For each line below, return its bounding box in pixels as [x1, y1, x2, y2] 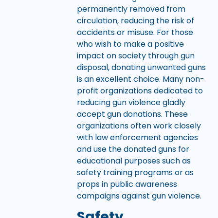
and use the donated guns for [76, 143, 189, 155]
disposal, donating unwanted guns [76, 61, 206, 73]
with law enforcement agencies [76, 131, 198, 143]
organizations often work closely [76, 120, 201, 131]
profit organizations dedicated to [76, 85, 203, 96]
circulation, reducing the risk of [76, 15, 194, 26]
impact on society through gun [76, 50, 195, 61]
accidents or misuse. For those [76, 26, 193, 38]
